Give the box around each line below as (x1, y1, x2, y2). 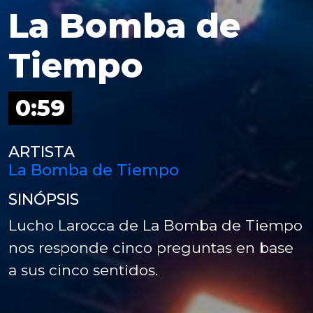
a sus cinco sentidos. (8, 261, 158, 279)
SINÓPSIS (8, 189, 79, 209)
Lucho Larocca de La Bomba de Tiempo (8, 216, 303, 234)
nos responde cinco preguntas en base (8, 238, 293, 256)
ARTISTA (8, 142, 75, 161)
